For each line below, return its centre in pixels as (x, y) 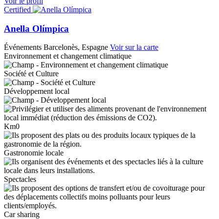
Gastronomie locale (34, 153)
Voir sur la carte (134, 47)
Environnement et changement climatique (68, 56)
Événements (23, 47)
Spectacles (20, 179)
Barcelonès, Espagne (76, 47)
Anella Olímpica (36, 28)
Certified (17, 9)
